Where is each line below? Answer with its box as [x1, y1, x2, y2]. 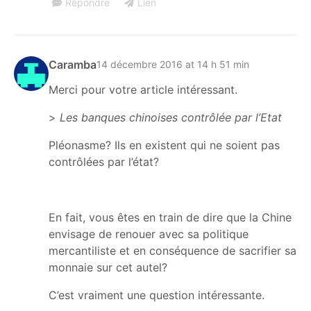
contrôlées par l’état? [49, 154, 159, 169]
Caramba [49, 57, 96, 72]
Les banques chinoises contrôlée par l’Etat [60, 110, 282, 124]
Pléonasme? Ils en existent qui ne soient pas [49, 137, 280, 152]
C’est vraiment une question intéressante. [49, 287, 264, 302]
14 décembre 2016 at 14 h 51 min [96, 58, 249, 71]
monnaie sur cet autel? [49, 260, 167, 274]
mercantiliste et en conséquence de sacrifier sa [49, 243, 296, 258]
